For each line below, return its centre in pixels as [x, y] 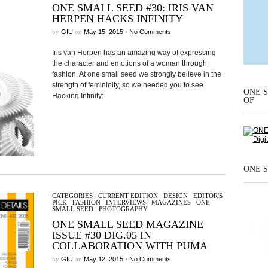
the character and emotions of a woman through [129, 63]
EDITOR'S [208, 196]
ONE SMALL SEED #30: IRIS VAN [133, 8]
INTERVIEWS [126, 202]
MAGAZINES [171, 202]
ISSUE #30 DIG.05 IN [101, 235]
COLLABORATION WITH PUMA [130, 246]
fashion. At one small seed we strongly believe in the [136, 74]
